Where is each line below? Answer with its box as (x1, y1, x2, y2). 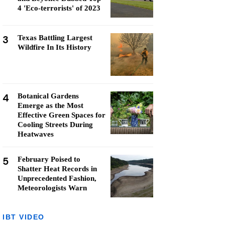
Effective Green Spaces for (18, 111, 105, 119)
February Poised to (18, 155, 80, 163)
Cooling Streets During (18, 121, 93, 129)
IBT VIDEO (3, 213, 45, 221)
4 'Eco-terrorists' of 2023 (18, 4, 100, 12)
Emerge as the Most (18, 101, 83, 109)
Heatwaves (18, 130, 54, 138)
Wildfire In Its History (18, 43, 91, 51)
